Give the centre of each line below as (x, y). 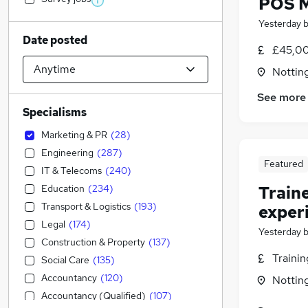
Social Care (65, 260)
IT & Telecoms (71, 170)
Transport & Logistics (86, 206)
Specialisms (55, 112)
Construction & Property (93, 242)
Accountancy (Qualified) (93, 296)
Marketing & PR (74, 135)
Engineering (67, 153)
